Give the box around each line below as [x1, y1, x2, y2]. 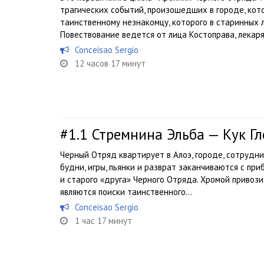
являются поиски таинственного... [60, 186, 192, 197]
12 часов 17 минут [75, 58, 146, 69]
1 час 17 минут [75, 215, 132, 226]
